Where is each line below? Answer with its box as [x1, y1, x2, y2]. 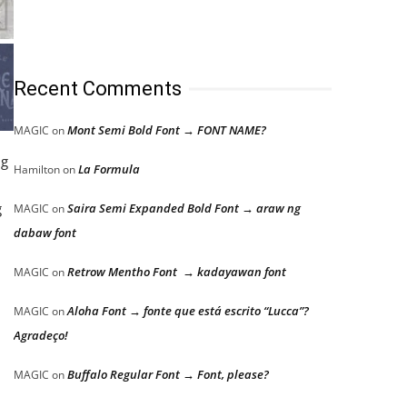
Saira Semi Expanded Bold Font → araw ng [67, 200, 301, 216]
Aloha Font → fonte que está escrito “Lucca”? [67, 303, 309, 319]
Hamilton [14, 162, 60, 177]
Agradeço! [14, 327, 68, 343]
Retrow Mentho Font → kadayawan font [67, 263, 286, 280]
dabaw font [14, 224, 76, 241]
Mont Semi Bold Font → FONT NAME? [67, 122, 266, 138]
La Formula [78, 161, 140, 177]
